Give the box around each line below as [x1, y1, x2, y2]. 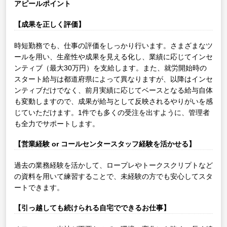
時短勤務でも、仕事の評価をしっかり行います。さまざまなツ [14, 41, 213, 50]
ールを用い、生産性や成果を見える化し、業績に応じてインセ [14, 52, 213, 61]
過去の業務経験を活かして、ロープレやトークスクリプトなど [14, 161, 213, 169]
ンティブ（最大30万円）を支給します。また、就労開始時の [14, 63, 207, 72]
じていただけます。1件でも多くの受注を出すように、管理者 [14, 108, 210, 117]
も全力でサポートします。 [14, 119, 99, 128]
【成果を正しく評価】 [14, 20, 85, 28]
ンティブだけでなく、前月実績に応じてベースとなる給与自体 [14, 86, 213, 94]
